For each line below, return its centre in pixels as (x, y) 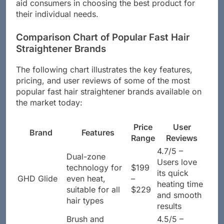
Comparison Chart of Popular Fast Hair (103, 46)
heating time (180, 193)
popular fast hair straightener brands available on (109, 100)
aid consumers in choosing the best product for (105, 12)
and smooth (179, 204)
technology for (94, 176)
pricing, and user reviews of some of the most (103, 89)
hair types (85, 209)
